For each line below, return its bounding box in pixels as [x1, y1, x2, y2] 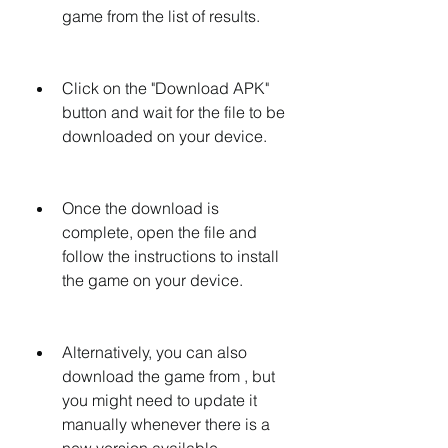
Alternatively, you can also [62, 342, 247, 362]
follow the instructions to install [62, 246, 279, 266]
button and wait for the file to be [62, 102, 285, 122]
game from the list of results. [62, 6, 260, 26]
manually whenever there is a [62, 414, 270, 434]
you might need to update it [62, 390, 257, 410]
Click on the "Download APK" [62, 78, 269, 98]
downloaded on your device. [62, 126, 267, 146]
